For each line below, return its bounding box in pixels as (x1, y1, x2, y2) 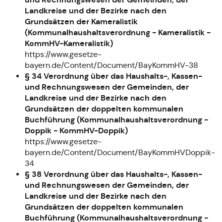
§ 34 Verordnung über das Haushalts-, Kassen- (25, 70, 202, 81)
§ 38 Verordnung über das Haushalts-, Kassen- (25, 168, 202, 179)
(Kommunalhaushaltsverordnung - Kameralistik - (25, 27, 211, 38)
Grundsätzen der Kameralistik (25, 16, 138, 27)
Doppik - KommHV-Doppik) (25, 125, 128, 136)
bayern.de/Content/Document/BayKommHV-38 (25, 60, 198, 70)
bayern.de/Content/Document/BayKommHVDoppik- (25, 147, 215, 157)
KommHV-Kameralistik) (25, 38, 113, 49)
